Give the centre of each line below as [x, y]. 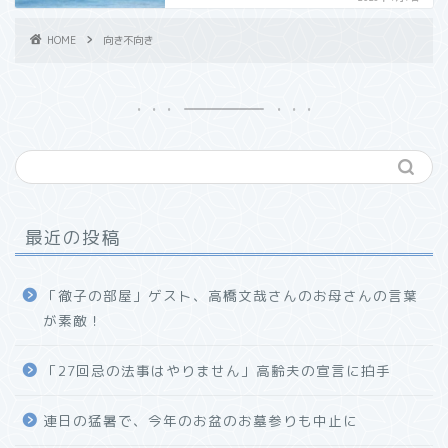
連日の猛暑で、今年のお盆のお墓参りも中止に [200, 420]
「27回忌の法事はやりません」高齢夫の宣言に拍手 [217, 370]
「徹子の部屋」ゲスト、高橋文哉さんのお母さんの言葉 [230, 295]
